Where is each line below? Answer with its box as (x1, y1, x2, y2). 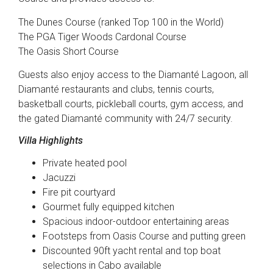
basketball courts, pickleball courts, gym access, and (18, 98, 243, 110)
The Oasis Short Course (18, 45, 119, 57)
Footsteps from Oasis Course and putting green (43, 230, 246, 243)
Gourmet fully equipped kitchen (43, 201, 174, 213)
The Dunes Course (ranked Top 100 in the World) (18, 16, 224, 28)
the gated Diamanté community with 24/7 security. (18, 113, 233, 125)
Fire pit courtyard (43, 186, 115, 199)
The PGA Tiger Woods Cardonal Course (18, 30, 186, 43)
